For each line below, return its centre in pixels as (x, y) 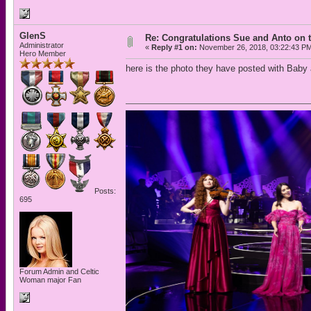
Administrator (42, 45)
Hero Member (43, 53)
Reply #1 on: (174, 47)
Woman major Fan (50, 280)
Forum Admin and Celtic (59, 271)
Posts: (104, 191)
